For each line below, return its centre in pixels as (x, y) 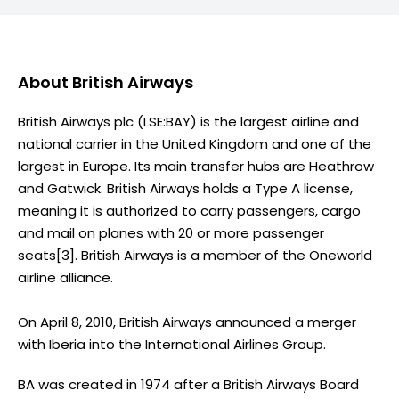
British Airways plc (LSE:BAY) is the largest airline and (188, 121)
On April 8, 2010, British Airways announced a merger (187, 322)
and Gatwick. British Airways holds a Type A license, (185, 188)
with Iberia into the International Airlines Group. (172, 344)
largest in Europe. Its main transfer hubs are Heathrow (196, 166)
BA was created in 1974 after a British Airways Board (188, 384)
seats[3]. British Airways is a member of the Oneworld (195, 255)
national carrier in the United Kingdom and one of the (195, 143)
